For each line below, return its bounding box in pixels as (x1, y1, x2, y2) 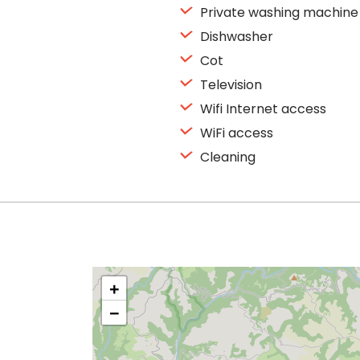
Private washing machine (197, 3, 358, 22)
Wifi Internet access (197, 100, 326, 118)
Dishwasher (197, 27, 273, 46)
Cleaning (197, 148, 256, 166)
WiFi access (197, 124, 273, 142)
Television (197, 76, 262, 94)
